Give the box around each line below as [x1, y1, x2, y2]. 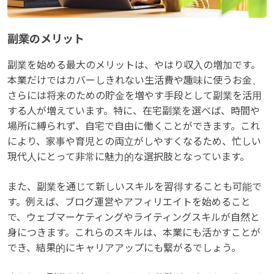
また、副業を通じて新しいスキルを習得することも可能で [7, 181, 262, 192]
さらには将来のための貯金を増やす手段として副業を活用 [7, 90, 262, 101]
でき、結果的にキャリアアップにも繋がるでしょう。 [7, 242, 241, 253]
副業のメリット [7, 32, 84, 45]
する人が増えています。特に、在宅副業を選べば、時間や [7, 105, 260, 116]
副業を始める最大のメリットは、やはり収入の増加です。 [7, 59, 261, 70]
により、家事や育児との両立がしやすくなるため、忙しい [7, 136, 261, 147]
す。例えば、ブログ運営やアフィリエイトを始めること [7, 196, 251, 207]
